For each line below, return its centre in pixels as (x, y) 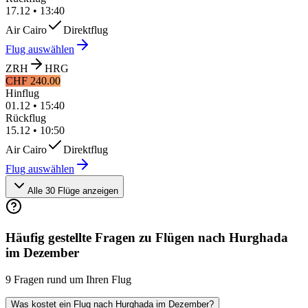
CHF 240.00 (33, 81)
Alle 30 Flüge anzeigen (73, 191)
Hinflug (22, 93)
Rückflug (26, 118)
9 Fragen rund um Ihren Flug (68, 279)
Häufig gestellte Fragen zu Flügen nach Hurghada (147, 237)
